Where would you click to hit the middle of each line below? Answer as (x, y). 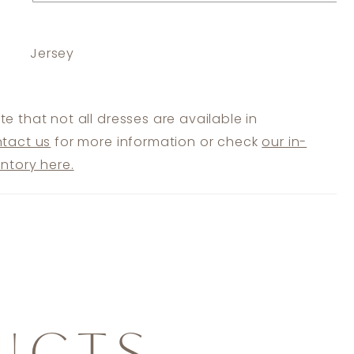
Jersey (53, 54)
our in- (284, 143)
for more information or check (156, 143)
